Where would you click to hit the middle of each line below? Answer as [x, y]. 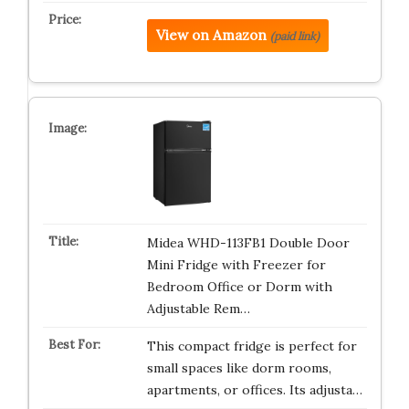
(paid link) [294, 36]
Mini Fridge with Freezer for [236, 265]
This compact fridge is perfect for [252, 346]
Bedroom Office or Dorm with [239, 287]
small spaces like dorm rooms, [239, 368]
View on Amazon [211, 35]
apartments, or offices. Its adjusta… [254, 390]
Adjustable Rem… [198, 309]
